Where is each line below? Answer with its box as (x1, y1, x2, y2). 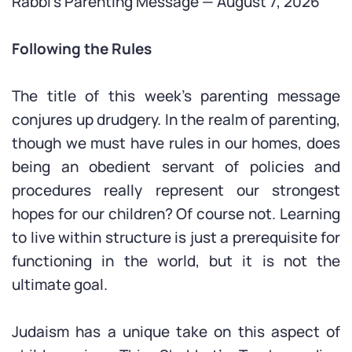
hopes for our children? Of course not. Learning (12, 203, 340, 224)
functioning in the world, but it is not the (12, 251, 340, 271)
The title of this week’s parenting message (12, 86, 340, 106)
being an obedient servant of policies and (12, 156, 340, 177)
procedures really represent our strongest (12, 180, 340, 200)
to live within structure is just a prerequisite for (12, 227, 340, 247)
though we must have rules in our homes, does (12, 133, 340, 153)
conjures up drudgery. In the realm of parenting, (12, 109, 340, 130)
